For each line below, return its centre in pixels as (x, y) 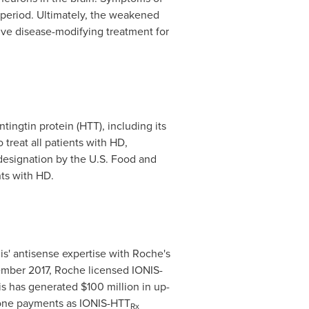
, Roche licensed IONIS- (106, 270)
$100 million (110, 286)
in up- (154, 286)
